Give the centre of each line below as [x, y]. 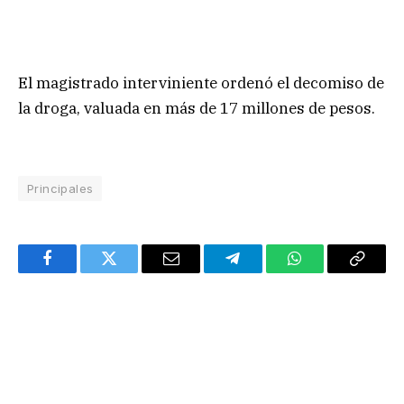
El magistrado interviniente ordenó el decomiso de [201, 83]
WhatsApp [328, 272]
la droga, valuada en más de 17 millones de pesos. [197, 109]
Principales [60, 189]
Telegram [262, 272]
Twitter [131, 272]
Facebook [77, 272]
